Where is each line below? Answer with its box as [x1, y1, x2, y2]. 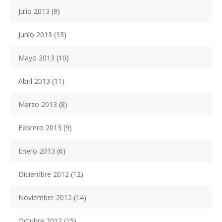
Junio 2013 [18, 30, 52, 40]
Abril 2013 [18, 76, 50, 86]
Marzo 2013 [18, 100, 57, 110]
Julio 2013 [18, 6, 50, 16]
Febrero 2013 [18, 123, 61, 133]
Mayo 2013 [18, 53, 55, 63]
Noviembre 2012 [18, 193, 72, 203]
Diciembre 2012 [18, 169, 69, 179]
